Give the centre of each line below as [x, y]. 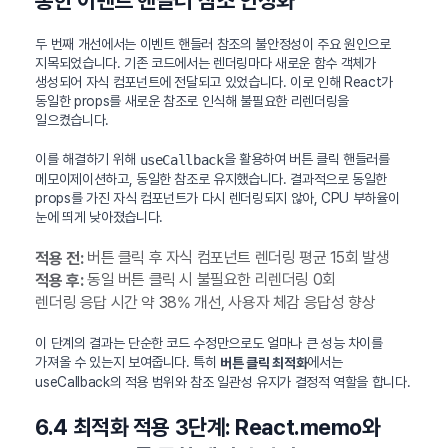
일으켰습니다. [72, 119]
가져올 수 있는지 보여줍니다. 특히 [128, 362]
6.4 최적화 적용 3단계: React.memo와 [208, 426]
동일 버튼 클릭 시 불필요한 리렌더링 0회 [209, 280]
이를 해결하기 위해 [87, 158]
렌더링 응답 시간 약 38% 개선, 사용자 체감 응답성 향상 [205, 303]
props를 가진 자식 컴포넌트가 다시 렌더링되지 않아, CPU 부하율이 [217, 197]
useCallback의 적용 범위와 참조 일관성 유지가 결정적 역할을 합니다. [223, 381]
